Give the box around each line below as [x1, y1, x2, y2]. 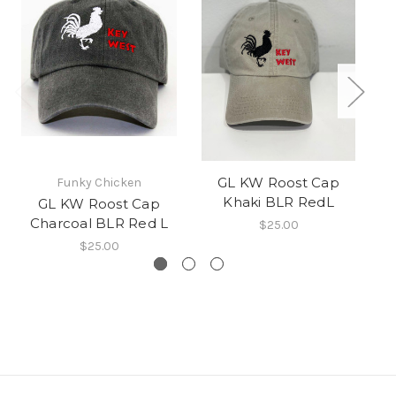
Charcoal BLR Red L [29, 215, 169, 232]
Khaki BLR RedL [223, 194, 334, 211]
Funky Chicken [57, 175, 141, 191]
